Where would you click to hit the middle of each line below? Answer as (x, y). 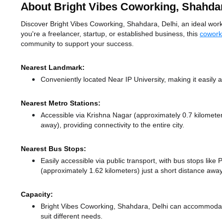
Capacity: (37, 194)
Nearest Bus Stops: (54, 149)
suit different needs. (72, 216)
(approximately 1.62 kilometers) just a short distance (124, 171)
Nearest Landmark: (53, 68)
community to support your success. (77, 44)
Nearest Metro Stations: (61, 103)
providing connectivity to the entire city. (124, 125)
